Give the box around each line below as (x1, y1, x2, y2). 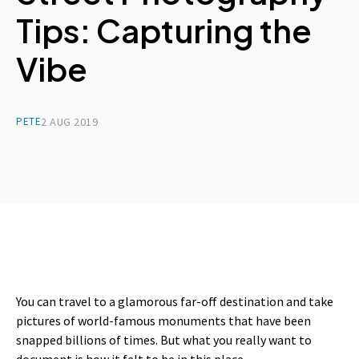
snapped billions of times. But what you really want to (16, 331, 312, 348)
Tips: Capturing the (16, 9, 312, 50)
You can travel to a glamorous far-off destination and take (16, 292, 333, 309)
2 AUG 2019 (41, 114, 98, 129)
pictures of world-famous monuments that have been (16, 312, 311, 329)
